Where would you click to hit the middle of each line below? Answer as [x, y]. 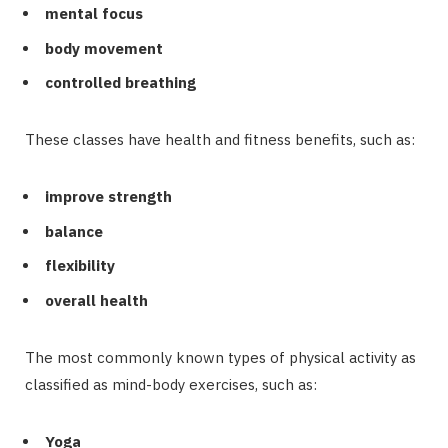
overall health [96, 300]
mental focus [94, 14]
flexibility [80, 266]
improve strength [108, 197]
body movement [104, 48]
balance [74, 231]
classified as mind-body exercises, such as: [171, 384]
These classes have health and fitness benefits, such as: [220, 140]
